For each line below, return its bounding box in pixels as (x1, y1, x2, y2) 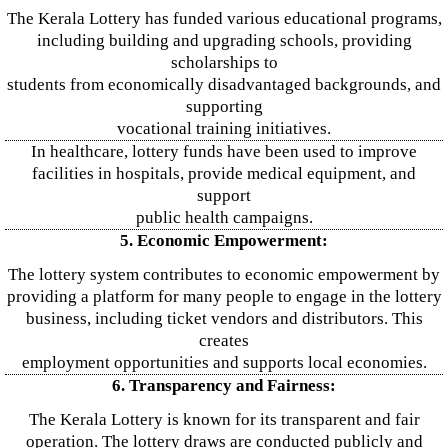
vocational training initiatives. (117, 119, 331, 138)
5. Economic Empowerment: (120, 231, 328, 250)
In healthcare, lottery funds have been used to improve (31, 142, 417, 161)
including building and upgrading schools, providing (36, 31, 412, 50)
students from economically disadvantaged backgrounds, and (7, 75, 441, 94)
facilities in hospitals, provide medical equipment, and (32, 164, 416, 183)
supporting (185, 97, 263, 116)
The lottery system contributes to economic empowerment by (8, 265, 440, 284)
